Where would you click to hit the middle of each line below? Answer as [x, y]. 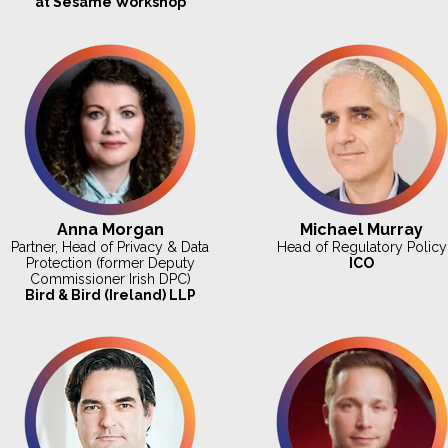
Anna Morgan [110, 229]
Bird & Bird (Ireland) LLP [110, 294]
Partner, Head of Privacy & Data [110, 246]
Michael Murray [362, 229]
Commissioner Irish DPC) [110, 278]
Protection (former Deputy [110, 262]
